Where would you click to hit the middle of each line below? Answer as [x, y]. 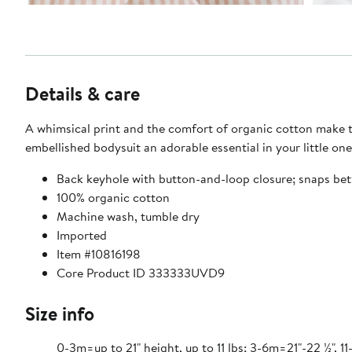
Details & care [82, 93]
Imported [82, 235]
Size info [60, 313]
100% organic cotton [113, 197]
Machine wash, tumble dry [128, 216]
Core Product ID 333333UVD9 [141, 272]
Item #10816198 [99, 253]
